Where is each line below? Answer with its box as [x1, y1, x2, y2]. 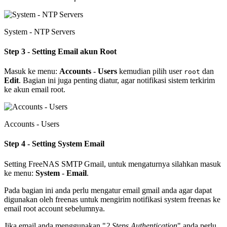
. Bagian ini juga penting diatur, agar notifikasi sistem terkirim [19, 76, 215, 85]
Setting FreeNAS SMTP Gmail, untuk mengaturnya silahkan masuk [4, 159, 221, 168]
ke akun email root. [4, 85, 65, 94]
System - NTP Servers [4, 27, 75, 36]
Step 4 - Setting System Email [4, 139, 104, 148]
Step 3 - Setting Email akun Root [4, 47, 117, 56]
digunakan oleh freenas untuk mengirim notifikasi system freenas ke [4, 195, 220, 204]
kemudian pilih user [117, 67, 184, 76]
